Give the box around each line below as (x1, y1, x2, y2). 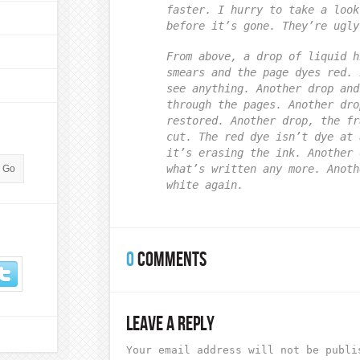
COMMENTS (134, 248, 207, 272)
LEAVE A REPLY (126, 313, 215, 337)
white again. (166, 178, 243, 191)
